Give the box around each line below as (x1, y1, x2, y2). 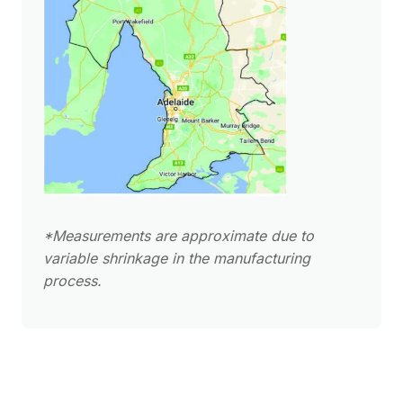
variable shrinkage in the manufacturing (42, 249, 310, 268)
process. (42, 272, 102, 291)
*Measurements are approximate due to (42, 227, 314, 246)
